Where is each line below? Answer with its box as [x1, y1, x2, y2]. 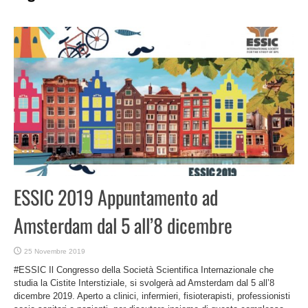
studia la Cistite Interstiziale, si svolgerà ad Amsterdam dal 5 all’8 [14, 278, 274, 289]
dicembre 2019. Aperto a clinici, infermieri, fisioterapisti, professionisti [14, 291, 290, 302]
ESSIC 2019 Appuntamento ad [14, 183, 218, 212]
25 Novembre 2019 [24, 247, 85, 256]
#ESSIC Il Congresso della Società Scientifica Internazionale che [14, 265, 274, 276]
